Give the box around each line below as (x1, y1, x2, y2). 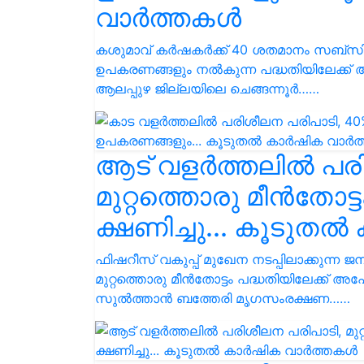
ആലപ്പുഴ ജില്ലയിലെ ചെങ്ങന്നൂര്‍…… (95, 80, 319, 97)
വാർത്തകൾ (95, 2, 241, 33)
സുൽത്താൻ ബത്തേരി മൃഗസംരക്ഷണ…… (95, 290, 350, 306)
